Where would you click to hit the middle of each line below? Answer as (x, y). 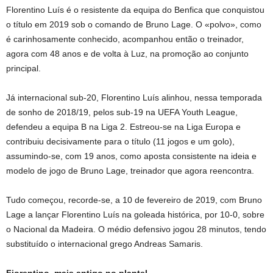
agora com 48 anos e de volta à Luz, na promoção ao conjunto (127, 53)
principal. (23, 68)
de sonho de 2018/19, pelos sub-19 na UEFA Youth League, (122, 112)
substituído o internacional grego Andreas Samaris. (105, 243)
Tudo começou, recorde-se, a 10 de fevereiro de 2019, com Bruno (134, 200)
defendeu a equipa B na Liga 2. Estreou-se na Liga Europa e (123, 126)
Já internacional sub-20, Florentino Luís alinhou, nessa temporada (134, 97)
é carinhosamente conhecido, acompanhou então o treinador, (125, 39)
